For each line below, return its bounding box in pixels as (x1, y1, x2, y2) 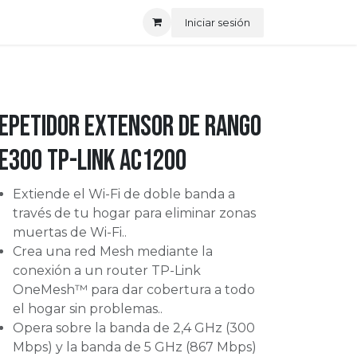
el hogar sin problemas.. (12, 301, 163, 316)
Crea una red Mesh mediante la (12, 244, 213, 259)
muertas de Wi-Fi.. (12, 225, 127, 240)
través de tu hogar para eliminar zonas (12, 206, 256, 221)
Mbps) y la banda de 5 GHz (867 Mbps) (12, 339, 257, 355)
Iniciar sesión (185, 15, 250, 29)
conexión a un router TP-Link (12, 263, 201, 278)
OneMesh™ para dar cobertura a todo (12, 282, 255, 297)
